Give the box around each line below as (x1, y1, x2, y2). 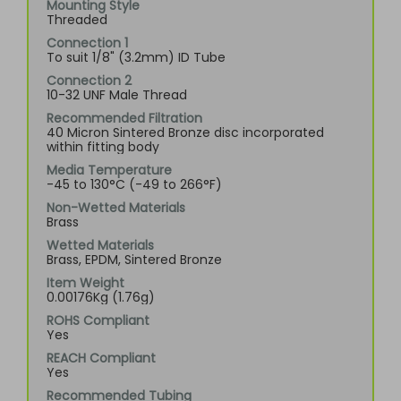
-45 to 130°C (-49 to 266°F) (47, 175, 222, 193)
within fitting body (47, 138, 159, 156)
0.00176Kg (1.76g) (47, 288, 155, 306)
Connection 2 (47, 72, 132, 90)
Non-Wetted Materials (47, 199, 185, 217)
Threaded (47, 11, 107, 29)
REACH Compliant (47, 349, 156, 367)
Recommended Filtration (47, 109, 202, 127)
